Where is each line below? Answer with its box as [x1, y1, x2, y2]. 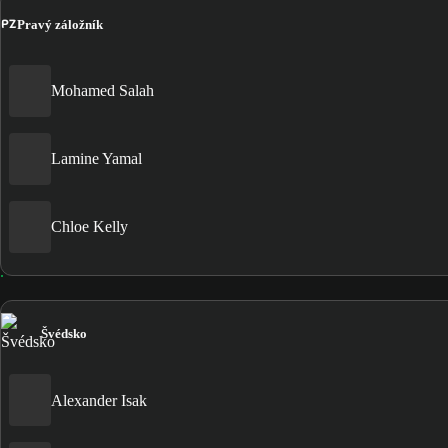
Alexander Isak [51, 391, 147, 409]
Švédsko [41, 325, 87, 341]
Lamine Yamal [51, 150, 142, 168]
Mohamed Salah [51, 82, 154, 100]
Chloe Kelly [51, 218, 128, 236]
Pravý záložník [17, 16, 103, 32]
